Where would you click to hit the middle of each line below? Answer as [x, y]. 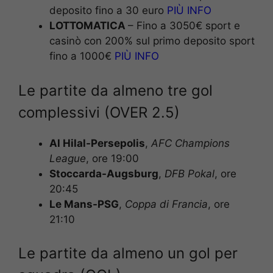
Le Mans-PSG [84, 204]
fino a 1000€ [82, 56]
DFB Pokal [190, 173]
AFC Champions [190, 143]
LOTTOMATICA [89, 26]
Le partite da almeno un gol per [128, 253]
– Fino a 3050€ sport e [184, 26]
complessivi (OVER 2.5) [99, 112]
